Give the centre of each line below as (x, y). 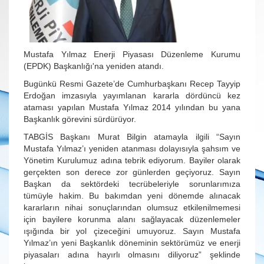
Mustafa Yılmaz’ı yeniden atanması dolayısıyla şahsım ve (132, 149)
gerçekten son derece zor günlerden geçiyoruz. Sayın (132, 172)
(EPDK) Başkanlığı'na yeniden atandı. (94, 66)
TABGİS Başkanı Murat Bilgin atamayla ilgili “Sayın (132, 137)
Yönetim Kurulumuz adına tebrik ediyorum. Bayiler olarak (132, 161)
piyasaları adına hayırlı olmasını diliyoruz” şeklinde (132, 255)
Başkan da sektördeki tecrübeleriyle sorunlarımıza (132, 184)
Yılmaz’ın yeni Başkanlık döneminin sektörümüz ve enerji (132, 243)
